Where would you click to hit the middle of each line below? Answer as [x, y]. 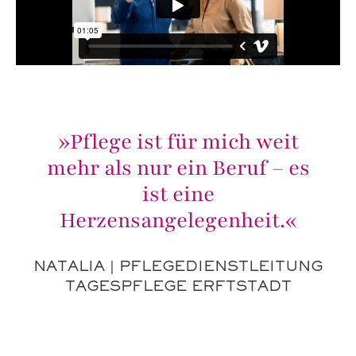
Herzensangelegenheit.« [178, 220]
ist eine [178, 193]
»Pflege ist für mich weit [178, 141]
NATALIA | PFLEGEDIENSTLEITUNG [178, 267]
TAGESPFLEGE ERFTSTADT [178, 287]
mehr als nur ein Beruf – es [178, 167]
